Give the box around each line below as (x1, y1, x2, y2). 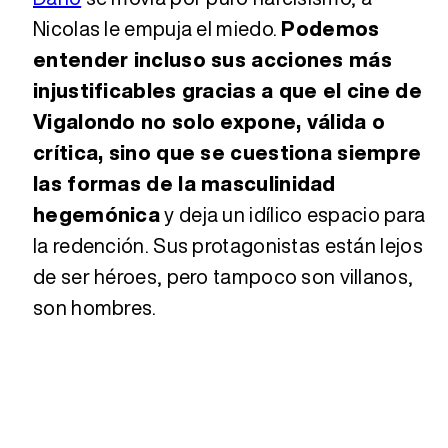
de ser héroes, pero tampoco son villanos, (33, 261, 414, 291)
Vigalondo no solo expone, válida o (33, 106, 386, 136)
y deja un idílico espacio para (160, 199, 426, 229)
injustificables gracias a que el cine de (33, 75, 422, 105)
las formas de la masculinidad (33, 168, 336, 198)
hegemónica (33, 199, 161, 229)
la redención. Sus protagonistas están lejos (33, 230, 423, 260)
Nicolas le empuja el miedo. (33, 13, 282, 43)
